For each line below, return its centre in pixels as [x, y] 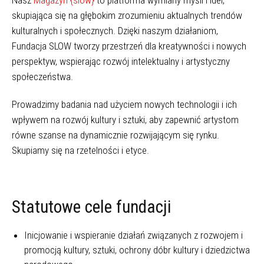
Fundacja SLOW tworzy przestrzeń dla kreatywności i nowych [129, 46]
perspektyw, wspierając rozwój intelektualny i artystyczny [121, 61]
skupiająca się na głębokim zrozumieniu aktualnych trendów [127, 15]
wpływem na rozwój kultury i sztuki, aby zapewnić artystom [125, 120]
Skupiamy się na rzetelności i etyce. [80, 150]
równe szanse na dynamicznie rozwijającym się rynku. [115, 135]
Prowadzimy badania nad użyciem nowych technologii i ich [124, 104]
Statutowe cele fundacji [92, 207]
